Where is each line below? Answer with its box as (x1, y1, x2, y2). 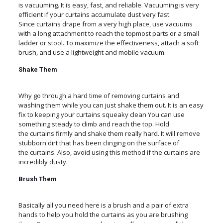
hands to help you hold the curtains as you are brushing (18, 210, 188, 219)
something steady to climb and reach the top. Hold (18, 119, 169, 128)
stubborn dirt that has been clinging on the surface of (18, 138, 179, 147)
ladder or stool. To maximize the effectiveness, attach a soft (18, 38, 199, 47)
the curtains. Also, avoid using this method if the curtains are (18, 148, 200, 157)
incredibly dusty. (18, 157, 68, 166)
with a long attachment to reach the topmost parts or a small (18, 29, 199, 38)
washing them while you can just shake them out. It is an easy (18, 101, 204, 110)
